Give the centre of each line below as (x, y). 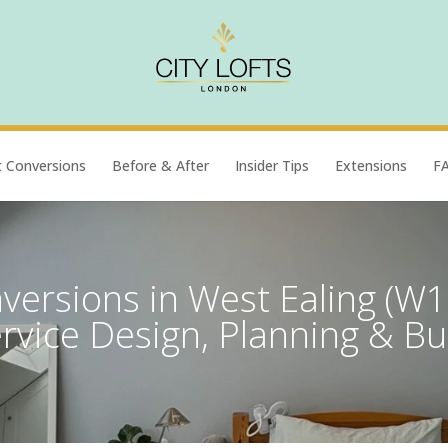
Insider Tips (272, 165)
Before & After (160, 165)
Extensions (371, 165)
